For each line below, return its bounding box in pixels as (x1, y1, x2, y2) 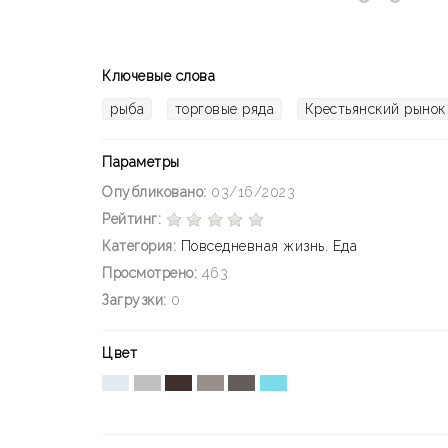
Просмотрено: (102, 264, 197, 281)
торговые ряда (174, 100, 274, 117)
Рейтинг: (102, 210, 161, 227)
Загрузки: (102, 291, 167, 308)
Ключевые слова (102, 67, 215, 84)
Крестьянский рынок (304, 100, 446, 117)
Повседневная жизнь (180, 237, 325, 254)
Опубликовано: (102, 183, 207, 200)
